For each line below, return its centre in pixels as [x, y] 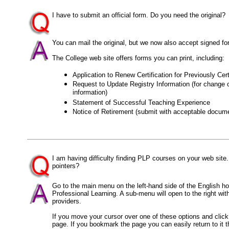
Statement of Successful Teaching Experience [141, 102]
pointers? [66, 166]
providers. [67, 201]
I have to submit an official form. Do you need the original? [139, 15]
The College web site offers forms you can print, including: [138, 58]
